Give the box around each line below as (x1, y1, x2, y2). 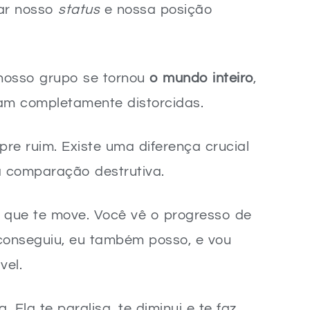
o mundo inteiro (149, 71, 253, 85)
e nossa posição (100, 3, 212, 17)
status (58, 3, 100, 17)
